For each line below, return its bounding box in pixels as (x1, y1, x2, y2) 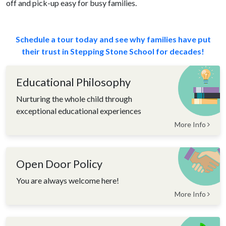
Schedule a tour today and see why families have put (15, 34, 211, 44)
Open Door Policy (16, 157, 102, 171)
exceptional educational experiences (16, 106, 141, 116)
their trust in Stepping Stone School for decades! (22, 46, 204, 56)
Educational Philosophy (16, 76, 131, 89)
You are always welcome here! (16, 176, 119, 185)
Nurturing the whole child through (16, 94, 132, 103)
